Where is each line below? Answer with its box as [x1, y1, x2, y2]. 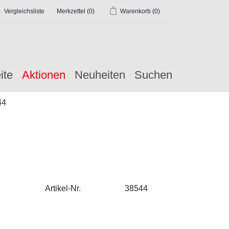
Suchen [134, 68, 172, 81]
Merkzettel [57, 8, 85, 15]
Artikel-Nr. [44, 184, 81, 193]
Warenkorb [120, 8, 151, 15]
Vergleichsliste [4, 8, 44, 15]
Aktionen [22, 68, 65, 81]
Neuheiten [75, 68, 125, 81]
